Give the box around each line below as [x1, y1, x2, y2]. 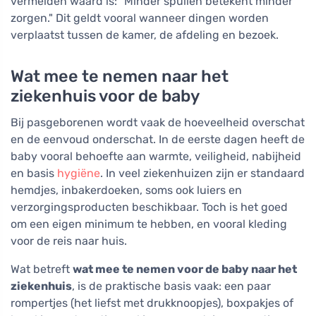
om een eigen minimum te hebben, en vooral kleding [11, 217, 287, 231]
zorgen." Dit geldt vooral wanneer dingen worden [11, 11, 269, 25]
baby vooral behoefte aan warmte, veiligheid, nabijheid [11, 150, 301, 164]
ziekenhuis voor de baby [11, 86, 200, 107]
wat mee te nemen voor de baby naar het [73, 262, 297, 276]
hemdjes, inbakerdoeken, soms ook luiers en [11, 183, 242, 197]
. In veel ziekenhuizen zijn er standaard [100, 166, 305, 181]
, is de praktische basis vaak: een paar [72, 279, 271, 293]
